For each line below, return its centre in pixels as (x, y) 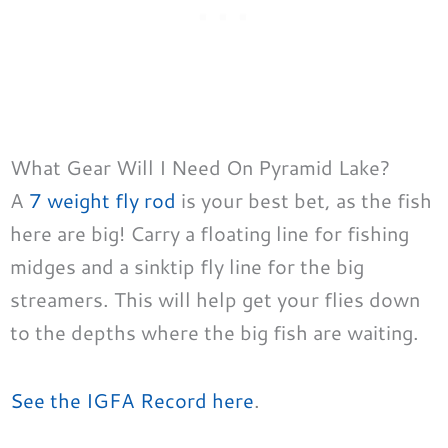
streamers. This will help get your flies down (215, 298)
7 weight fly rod (102, 199)
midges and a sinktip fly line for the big (187, 265)
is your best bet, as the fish (304, 199)
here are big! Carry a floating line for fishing (209, 232)
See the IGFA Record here (132, 399)
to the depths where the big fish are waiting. (214, 331)
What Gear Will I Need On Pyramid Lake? (200, 166)
